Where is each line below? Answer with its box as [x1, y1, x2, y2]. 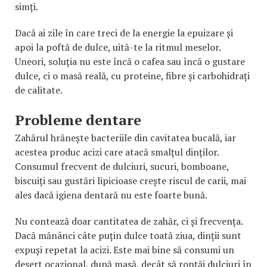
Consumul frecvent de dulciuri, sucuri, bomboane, [15, 160, 229, 173]
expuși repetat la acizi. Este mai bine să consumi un [15, 243, 234, 257]
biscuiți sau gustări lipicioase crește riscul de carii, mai [15, 174, 246, 188]
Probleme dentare [15, 110, 141, 130]
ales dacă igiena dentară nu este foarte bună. [15, 188, 207, 202]
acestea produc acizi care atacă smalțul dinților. [15, 145, 219, 159]
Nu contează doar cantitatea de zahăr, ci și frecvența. [15, 215, 243, 228]
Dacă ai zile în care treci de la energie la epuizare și [15, 26, 233, 40]
